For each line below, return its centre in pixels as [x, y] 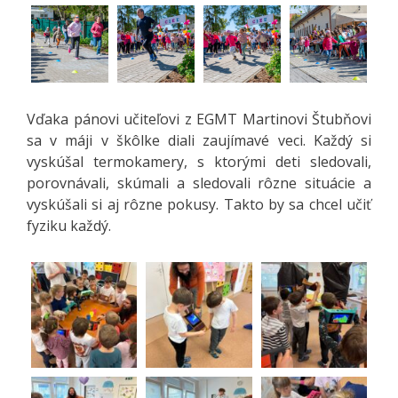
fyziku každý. [69, 225]
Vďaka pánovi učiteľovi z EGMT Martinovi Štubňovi [199, 119]
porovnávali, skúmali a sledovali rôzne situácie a [199, 183]
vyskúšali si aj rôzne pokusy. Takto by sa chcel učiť [199, 204]
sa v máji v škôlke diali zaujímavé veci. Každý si [199, 140]
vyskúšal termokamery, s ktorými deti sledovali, [199, 161]
